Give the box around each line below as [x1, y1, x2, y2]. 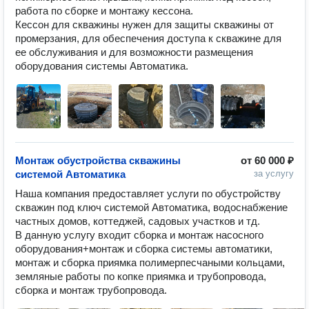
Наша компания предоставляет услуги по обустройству [15, 188, 281, 199]
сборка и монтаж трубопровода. [15, 284, 167, 296]
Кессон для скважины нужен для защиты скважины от [15, 19, 274, 30]
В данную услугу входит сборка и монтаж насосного [15, 229, 263, 241]
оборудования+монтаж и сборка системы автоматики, [15, 243, 272, 255]
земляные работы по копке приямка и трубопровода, [15, 270, 266, 282]
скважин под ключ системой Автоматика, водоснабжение [15, 201, 288, 213]
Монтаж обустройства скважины [15, 154, 181, 166]
